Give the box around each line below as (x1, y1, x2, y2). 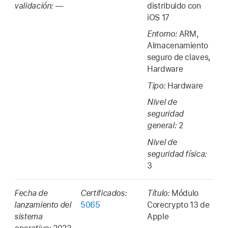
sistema (14, 211, 43, 221)
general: (147, 121, 179, 131)
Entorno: (147, 29, 179, 39)
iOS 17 (147, 12, 169, 22)
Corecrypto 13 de (147, 199, 210, 210)
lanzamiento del (14, 199, 71, 210)
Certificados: (80, 188, 127, 198)
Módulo (172, 188, 199, 198)
